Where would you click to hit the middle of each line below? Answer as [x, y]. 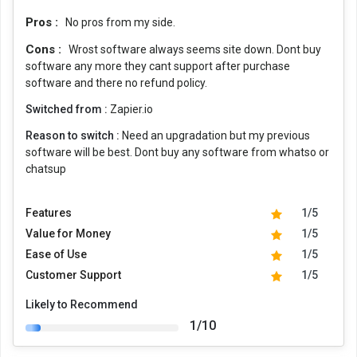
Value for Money [68, 233]
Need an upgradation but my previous [216, 135]
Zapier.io [131, 109]
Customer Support [73, 275]
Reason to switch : [74, 135]
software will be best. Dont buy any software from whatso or [177, 152]
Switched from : [68, 109]
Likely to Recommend [82, 304]
